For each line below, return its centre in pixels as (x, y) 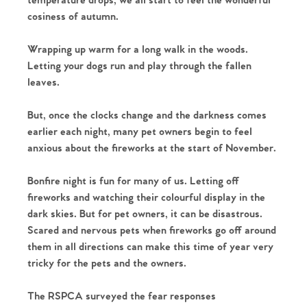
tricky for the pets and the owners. (107, 263)
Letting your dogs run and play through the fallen (139, 66)
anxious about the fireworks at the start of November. (152, 148)
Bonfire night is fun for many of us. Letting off (133, 181)
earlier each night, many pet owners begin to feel (140, 132)
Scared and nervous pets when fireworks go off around (152, 230)
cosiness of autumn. (74, 16)
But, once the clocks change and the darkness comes (147, 115)
